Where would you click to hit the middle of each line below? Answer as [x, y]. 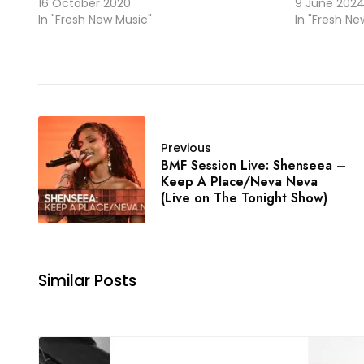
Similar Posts [87, 281]
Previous [186, 148]
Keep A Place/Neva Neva [239, 182]
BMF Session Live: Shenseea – [253, 166]
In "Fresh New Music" [95, 20]
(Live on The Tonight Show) [244, 198]
